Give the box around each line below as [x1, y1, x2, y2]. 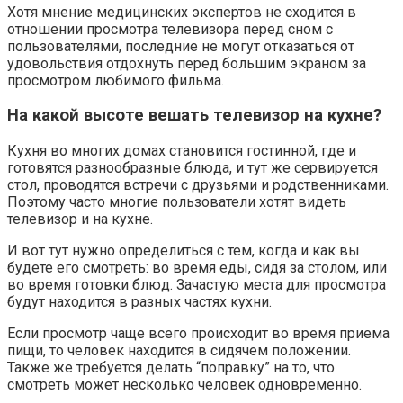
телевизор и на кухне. [7, 210, 153, 228]
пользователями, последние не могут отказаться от [7, 37, 354, 55]
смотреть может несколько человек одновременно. [7, 376, 362, 393]
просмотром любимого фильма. [7, 71, 224, 89]
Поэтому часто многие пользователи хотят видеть [7, 193, 346, 210]
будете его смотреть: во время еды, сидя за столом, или [7, 259, 387, 276]
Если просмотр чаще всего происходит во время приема [7, 325, 390, 342]
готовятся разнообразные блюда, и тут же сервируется [7, 159, 378, 176]
